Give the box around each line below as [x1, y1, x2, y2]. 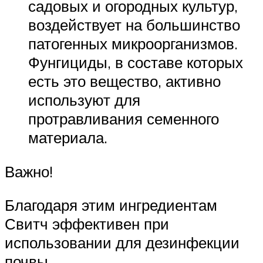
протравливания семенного [28, 109, 219, 128]
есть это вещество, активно [28, 71, 221, 90]
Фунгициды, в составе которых [28, 52, 243, 72]
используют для [28, 90, 140, 109]
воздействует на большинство [28, 15, 240, 34]
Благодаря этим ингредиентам [5, 195, 217, 215]
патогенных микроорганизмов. [28, 33, 238, 53]
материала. [28, 127, 107, 147]
